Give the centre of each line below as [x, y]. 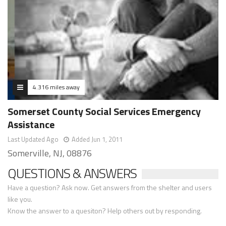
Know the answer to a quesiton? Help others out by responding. [105, 211]
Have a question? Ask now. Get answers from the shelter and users [110, 188]
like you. [20, 199]
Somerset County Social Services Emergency [104, 111]
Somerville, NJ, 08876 [50, 153]
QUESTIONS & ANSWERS [72, 174]
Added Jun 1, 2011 [97, 139]
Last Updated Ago [33, 139]
